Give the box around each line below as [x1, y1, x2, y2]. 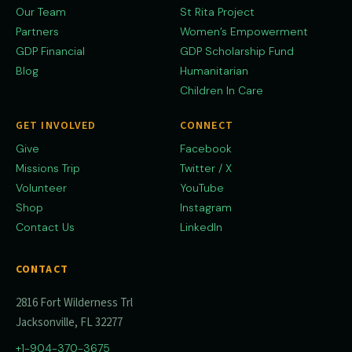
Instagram [180, 200, 232, 214]
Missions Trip [16, 160, 80, 175]
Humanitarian [180, 63, 248, 78]
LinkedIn [180, 219, 222, 234]
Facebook [180, 141, 232, 156]
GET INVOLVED [16, 117, 97, 134]
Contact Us [16, 219, 75, 234]
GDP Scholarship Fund [180, 43, 294, 58]
